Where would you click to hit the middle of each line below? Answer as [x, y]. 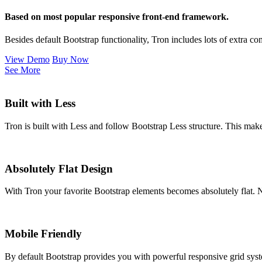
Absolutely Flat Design [59, 168]
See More [23, 70]
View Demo [27, 60]
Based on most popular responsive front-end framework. [117, 17]
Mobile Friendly [43, 234]
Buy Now [70, 60]
